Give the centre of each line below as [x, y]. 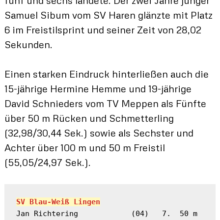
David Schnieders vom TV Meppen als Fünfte [105, 103]
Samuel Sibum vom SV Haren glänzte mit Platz [108, 14]
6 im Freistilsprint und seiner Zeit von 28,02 [103, 29]
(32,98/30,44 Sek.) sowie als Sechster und [99, 132]
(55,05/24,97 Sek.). [47, 162]
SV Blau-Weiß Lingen [58, 202]
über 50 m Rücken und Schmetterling [89, 118]
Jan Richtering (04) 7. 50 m [107, 213]
